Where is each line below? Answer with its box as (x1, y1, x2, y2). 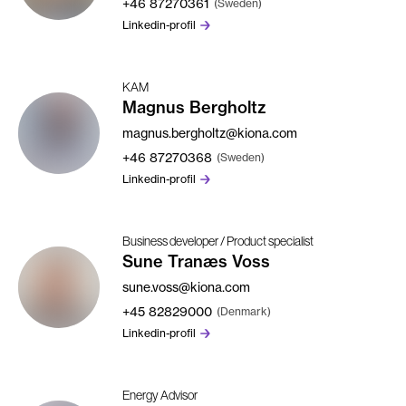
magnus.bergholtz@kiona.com (122, 125, 297, 140)
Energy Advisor (122, 388, 198, 402)
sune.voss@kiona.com (122, 279, 250, 295)
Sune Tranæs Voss (122, 251, 270, 272)
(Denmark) (217, 304, 271, 318)
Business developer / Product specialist (122, 234, 314, 248)
